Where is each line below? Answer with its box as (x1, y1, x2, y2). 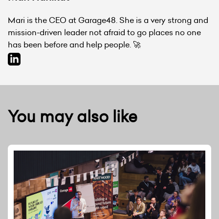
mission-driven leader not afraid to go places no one (8, 26, 201, 38)
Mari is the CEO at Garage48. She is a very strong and (8, 14, 208, 25)
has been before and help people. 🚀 (8, 39, 141, 50)
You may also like (8, 105, 137, 127)
